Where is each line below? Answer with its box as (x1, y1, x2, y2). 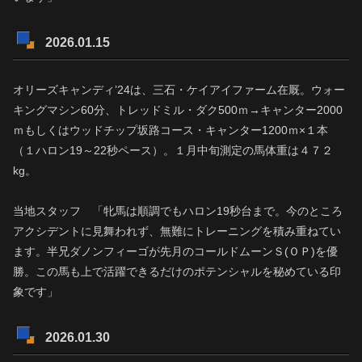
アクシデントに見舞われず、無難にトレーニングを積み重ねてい (13, 225, 341, 238)
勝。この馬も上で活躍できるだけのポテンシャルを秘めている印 (13, 265, 341, 279)
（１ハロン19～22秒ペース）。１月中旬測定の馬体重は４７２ (13, 144, 333, 158)
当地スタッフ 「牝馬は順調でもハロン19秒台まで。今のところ (13, 204, 343, 218)
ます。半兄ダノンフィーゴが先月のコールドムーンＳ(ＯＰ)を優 (13, 245, 338, 259)
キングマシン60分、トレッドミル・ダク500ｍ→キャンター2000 (13, 103, 343, 117)
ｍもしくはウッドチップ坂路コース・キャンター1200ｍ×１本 (13, 124, 328, 137)
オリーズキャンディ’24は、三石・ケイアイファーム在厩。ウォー (13, 83, 345, 97)
